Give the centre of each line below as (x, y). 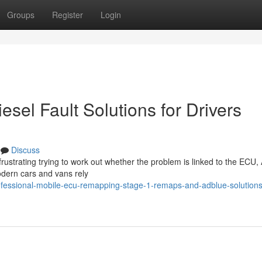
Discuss (25, 150)
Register (68, 15)
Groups (21, 15)
